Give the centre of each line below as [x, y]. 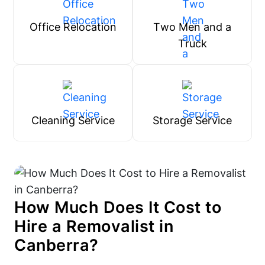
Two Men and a [192, 27]
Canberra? [56, 245]
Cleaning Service [73, 120]
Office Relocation [73, 27]
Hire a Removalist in [94, 226]
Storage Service [192, 120]
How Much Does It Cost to [118, 207]
